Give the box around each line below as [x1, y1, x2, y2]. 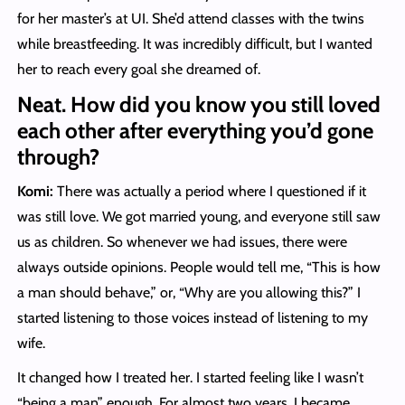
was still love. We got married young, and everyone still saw [16, 208, 381, 226]
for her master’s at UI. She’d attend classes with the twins [16, 10, 364, 28]
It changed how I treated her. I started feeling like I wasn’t [16, 369, 363, 387]
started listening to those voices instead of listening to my [16, 309, 368, 327]
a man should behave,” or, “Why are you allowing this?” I [16, 284, 361, 302]
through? [16, 144, 99, 171]
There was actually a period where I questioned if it [52, 183, 366, 201]
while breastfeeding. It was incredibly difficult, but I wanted [16, 35, 372, 53]
